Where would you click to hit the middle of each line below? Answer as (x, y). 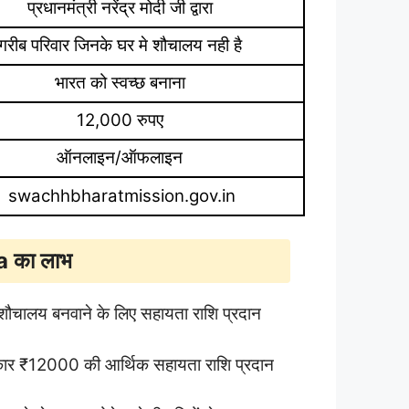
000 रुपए (133, 120)
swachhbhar (58, 195)
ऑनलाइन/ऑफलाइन (122, 157)
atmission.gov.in (172, 195)
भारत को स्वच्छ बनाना (122, 82)
